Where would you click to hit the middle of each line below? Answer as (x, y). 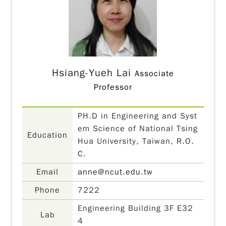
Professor (113, 87)
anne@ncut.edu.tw (116, 172)
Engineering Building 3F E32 (136, 208)
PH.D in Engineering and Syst (138, 116)
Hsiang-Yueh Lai (91, 73)
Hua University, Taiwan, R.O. (136, 141)
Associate (154, 74)
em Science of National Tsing (138, 129)
